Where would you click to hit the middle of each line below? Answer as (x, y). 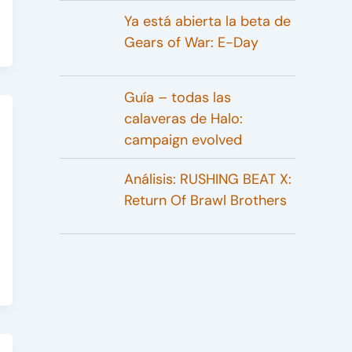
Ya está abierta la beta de (207, 22)
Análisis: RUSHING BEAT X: (207, 179)
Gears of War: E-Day (191, 43)
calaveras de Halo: (183, 118)
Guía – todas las (177, 97)
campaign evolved (183, 139)
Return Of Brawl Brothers (205, 200)
